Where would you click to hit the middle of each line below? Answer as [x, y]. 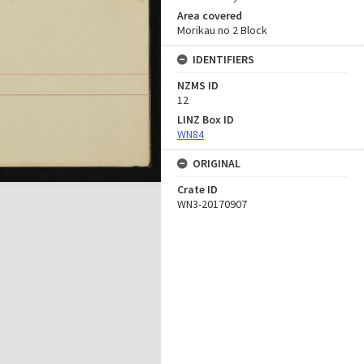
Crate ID [197, 189]
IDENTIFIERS [223, 59]
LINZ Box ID [206, 119]
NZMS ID [198, 85]
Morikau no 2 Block [222, 30]
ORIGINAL [217, 163]
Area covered [210, 15]
